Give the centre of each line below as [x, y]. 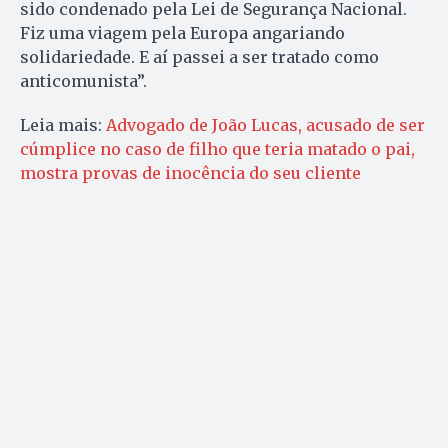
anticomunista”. [83, 80]
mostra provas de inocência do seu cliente [190, 172]
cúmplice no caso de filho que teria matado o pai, [217, 148]
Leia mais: [63, 124]
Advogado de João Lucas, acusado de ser [265, 124]
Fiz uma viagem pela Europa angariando [182, 32]
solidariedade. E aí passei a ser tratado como [199, 56]
